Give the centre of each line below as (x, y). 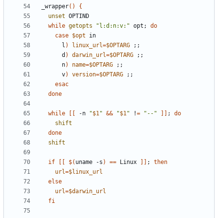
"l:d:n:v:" (113, 26)
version (84, 75)
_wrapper (55, 7)
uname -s (89, 162)
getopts (81, 26)
